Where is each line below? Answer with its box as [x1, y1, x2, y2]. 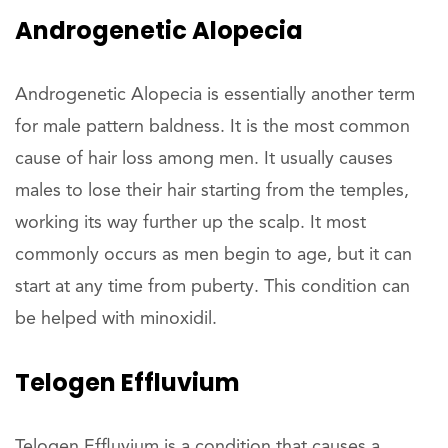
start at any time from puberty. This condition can [15, 277, 410, 296]
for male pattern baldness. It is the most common [15, 117, 410, 136]
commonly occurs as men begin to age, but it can [15, 245, 412, 264]
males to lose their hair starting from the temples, [15, 181, 409, 200]
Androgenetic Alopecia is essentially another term [15, 85, 415, 104]
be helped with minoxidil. [15, 309, 217, 328]
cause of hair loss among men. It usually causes [15, 149, 393, 168]
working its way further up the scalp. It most [15, 213, 366, 232]
